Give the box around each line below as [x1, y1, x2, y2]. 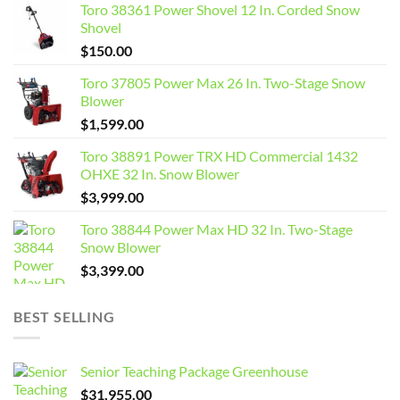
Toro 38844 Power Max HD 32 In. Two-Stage [80, 220, 353, 237]
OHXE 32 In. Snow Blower [80, 164, 239, 182]
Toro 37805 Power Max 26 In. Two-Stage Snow [80, 73, 365, 91]
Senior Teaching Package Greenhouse [80, 362, 308, 380]
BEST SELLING [13, 307, 115, 325]
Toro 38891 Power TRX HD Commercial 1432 [80, 146, 358, 164]
